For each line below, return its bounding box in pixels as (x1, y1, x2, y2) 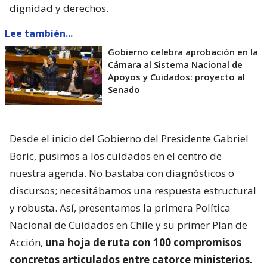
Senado (108, 83, 140, 95)
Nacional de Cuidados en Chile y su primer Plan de (10, 218, 247, 232)
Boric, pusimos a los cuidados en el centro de (10, 148, 222, 163)
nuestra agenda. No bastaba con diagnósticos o (10, 166, 234, 180)
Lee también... (5, 26, 73, 40)
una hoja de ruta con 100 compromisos (45, 235, 241, 249)
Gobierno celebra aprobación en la (108, 45, 258, 58)
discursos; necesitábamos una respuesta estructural (10, 183, 256, 197)
